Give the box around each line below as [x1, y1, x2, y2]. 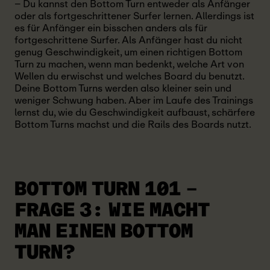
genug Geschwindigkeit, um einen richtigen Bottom [14, 44, 242, 60]
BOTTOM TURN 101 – [14, 180, 198, 199]
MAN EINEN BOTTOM [14, 222, 193, 241]
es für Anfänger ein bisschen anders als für [14, 20, 207, 36]
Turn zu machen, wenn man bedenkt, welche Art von [14, 56, 244, 72]
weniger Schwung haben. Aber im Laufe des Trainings [14, 92, 253, 108]
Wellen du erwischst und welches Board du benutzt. [14, 68, 244, 84]
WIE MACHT [104, 201, 210, 220]
